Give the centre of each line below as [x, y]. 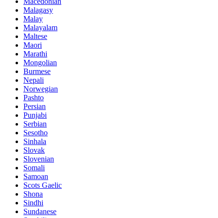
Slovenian [39, 159]
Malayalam [40, 28]
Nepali [34, 80]
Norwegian [41, 89]
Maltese [35, 36]
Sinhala [35, 142]
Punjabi [35, 115]
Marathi [35, 54]
